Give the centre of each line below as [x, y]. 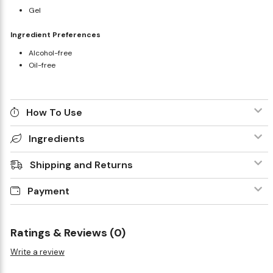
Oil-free [42, 65]
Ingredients [56, 138]
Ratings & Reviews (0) [68, 232]
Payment [48, 191]
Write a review [37, 252]
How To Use [54, 112]
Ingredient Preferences [55, 34]
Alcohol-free [50, 53]
